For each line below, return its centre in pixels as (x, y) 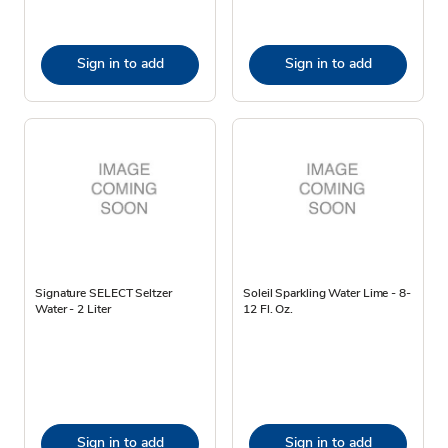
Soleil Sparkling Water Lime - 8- (327, 292)
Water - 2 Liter (73, 308)
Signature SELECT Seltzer (103, 292)
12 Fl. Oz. (268, 308)
